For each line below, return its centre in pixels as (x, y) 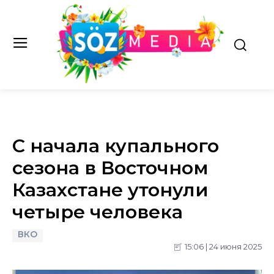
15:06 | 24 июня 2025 (223, 246)
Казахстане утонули (110, 190)
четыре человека (98, 212)
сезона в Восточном (110, 168)
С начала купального (116, 146)
